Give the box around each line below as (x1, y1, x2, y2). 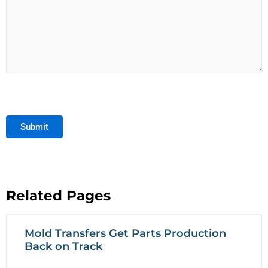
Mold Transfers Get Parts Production (25, 227, 226, 240)
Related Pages (6, 187, 111, 205)
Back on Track (25, 240, 102, 253)
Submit (20, 121, 48, 133)
